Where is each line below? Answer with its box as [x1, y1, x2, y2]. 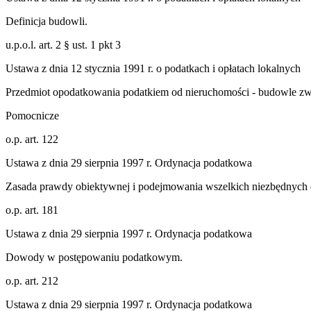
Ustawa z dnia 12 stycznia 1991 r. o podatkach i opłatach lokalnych [6, 62, 301, 74]
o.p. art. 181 [6, 203, 58, 216]
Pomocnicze [6, 109, 59, 121]
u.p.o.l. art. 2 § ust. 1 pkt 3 [6, 38, 121, 51]
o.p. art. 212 [6, 274, 58, 287]
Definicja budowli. [6, 15, 87, 27]
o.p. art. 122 [6, 133, 58, 145]
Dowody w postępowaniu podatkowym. [6, 251, 183, 263]
